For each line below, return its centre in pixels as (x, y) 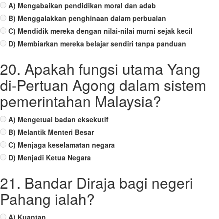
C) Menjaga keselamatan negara (62, 145)
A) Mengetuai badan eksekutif (58, 119)
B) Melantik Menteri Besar (51, 132)
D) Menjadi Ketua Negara (50, 157)
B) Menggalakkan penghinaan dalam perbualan (87, 18)
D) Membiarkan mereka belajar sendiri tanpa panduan (97, 44)
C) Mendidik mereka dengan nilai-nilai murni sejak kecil (100, 31)
